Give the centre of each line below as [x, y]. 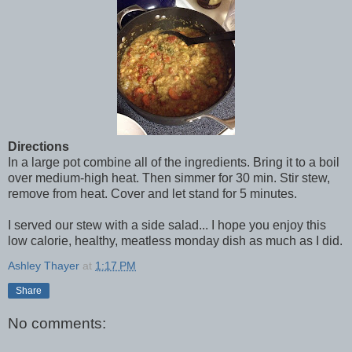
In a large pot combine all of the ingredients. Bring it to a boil [174, 162]
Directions [38, 146]
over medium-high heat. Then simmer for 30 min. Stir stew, [169, 178]
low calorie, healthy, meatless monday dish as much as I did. [175, 240]
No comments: [57, 324]
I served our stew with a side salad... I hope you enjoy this [167, 225]
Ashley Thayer [44, 265]
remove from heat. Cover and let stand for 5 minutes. [152, 193]
